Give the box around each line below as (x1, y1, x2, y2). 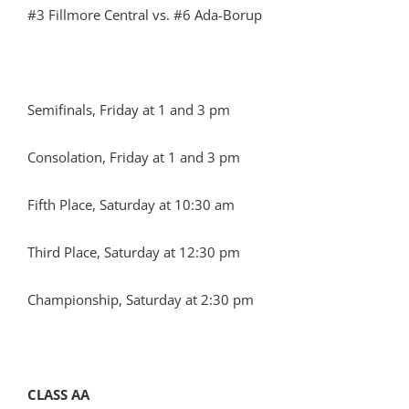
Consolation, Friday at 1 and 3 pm (27, 148, 240, 166)
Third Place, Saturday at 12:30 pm (27, 243, 240, 261)
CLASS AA (27, 385, 89, 404)
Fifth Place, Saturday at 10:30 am (27, 195, 235, 214)
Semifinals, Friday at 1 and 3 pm (27, 100, 230, 119)
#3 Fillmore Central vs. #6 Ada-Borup (27, 5, 262, 24)
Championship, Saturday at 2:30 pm (27, 290, 254, 309)
